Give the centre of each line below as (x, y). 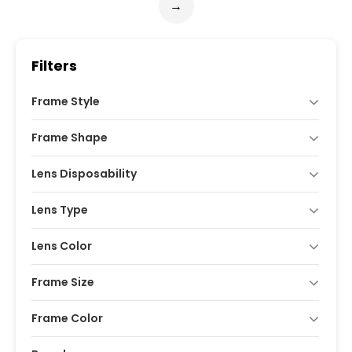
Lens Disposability (84, 174)
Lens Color (62, 246)
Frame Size (63, 282)
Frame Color (67, 318)
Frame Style (66, 101)
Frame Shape (70, 137)
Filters (54, 66)
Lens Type (60, 210)
